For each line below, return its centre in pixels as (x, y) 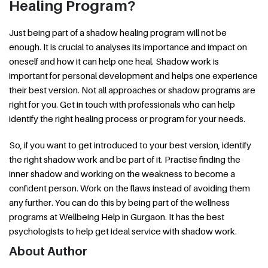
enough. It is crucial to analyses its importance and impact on (128, 46)
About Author (48, 251)
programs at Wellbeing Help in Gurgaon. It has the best (117, 216)
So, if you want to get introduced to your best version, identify (130, 144)
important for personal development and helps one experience (133, 75)
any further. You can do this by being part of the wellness (119, 202)
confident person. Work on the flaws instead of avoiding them (130, 188)
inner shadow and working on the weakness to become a (122, 173)
